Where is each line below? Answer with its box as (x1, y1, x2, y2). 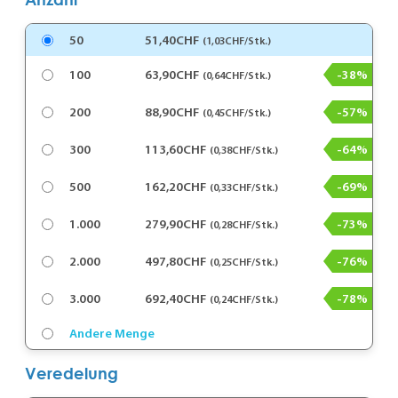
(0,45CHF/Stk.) (203, 105, 272, 119)
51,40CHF (145, 32, 200, 49)
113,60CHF (145, 141, 207, 158)
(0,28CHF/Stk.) (210, 217, 279, 231)
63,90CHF (145, 67, 200, 84)
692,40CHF (145, 291, 207, 307)
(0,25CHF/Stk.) (210, 254, 279, 268)
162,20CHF (145, 179, 207, 195)
